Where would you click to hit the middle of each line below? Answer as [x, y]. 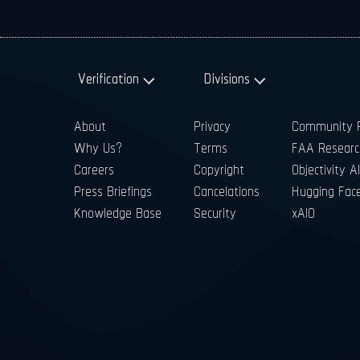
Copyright [219, 170]
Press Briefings [113, 191]
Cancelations [227, 191]
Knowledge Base [118, 213]
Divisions [226, 78]
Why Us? [98, 148]
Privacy [212, 126]
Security [215, 213]
